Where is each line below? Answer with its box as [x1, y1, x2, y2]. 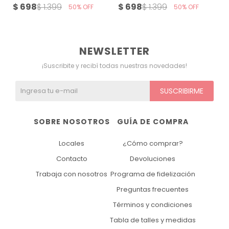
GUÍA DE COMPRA [117, 117, 189, 127]
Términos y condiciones [113, 200, 192, 210]
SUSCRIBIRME [160, 86, 203, 97]
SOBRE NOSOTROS [33, 117, 110, 127]
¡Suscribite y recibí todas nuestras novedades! [42, 61, 187, 71]
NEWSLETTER [79, 44, 150, 59]
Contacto [56, 154, 87, 164]
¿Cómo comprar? [122, 139, 183, 149]
